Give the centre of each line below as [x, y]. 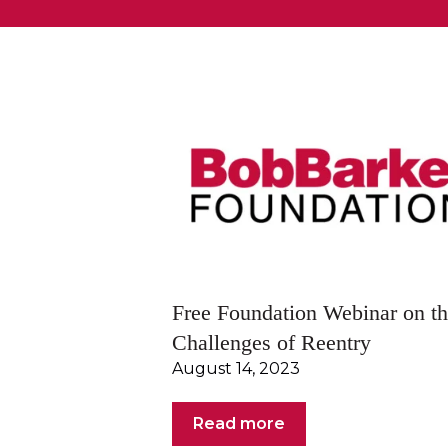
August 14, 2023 [236, 368]
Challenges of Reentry [271, 342]
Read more [239, 424]
